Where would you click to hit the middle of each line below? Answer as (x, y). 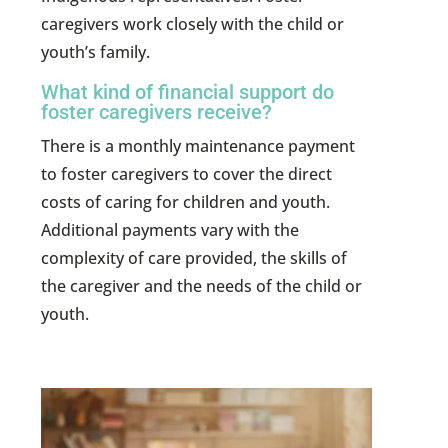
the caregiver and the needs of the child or (202, 286)
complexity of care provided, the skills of (194, 258)
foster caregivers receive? (157, 112)
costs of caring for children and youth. (186, 202)
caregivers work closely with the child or (193, 24)
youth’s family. (96, 52)
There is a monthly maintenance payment (198, 146)
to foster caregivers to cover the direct (187, 174)
